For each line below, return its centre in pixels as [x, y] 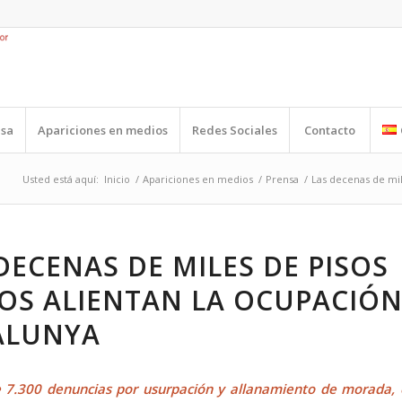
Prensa [282, 179]
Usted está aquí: [61, 179]
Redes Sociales [235, 130]
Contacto [330, 130]
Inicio [117, 179]
